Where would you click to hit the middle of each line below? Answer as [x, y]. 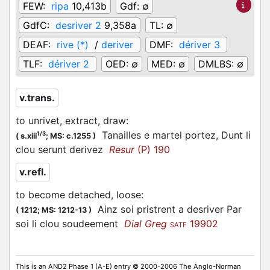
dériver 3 [199, 45]
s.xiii [29, 136]
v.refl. [33, 172]
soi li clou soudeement [70, 224]
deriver [117, 45]
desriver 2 [78, 25]
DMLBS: [218, 64]
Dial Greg [146, 224]
